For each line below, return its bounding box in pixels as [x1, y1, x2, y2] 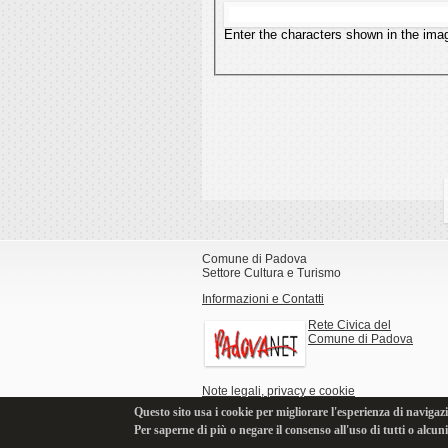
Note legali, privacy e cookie [202, 383, 355, 398]
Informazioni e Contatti [202, 291, 324, 306]
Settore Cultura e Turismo [202, 265, 341, 280]
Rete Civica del [308, 317, 391, 332]
